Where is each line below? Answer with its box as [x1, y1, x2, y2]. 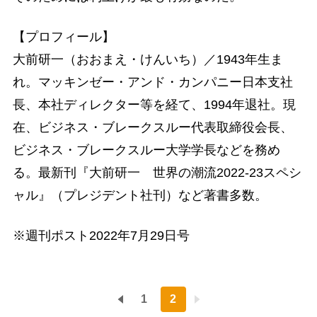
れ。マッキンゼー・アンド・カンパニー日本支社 [12, 75, 293, 89]
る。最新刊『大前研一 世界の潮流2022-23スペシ [12, 166, 301, 180]
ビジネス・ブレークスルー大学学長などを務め [12, 143, 280, 157]
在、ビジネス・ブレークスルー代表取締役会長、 [12, 120, 293, 134]
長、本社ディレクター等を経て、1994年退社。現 [12, 98, 296, 112]
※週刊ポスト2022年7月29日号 [12, 229, 190, 243]
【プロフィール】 [12, 30, 115, 44]
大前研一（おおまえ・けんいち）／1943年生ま [12, 52, 283, 67]
